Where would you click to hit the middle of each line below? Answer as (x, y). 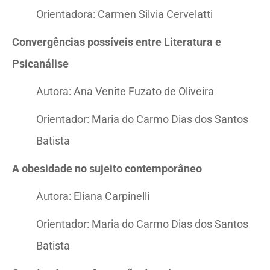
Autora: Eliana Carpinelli (93, 196)
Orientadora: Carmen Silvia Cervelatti (124, 14)
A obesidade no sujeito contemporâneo (107, 168)
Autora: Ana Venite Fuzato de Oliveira (125, 91)
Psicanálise (40, 64)
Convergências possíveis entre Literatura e (117, 42)
